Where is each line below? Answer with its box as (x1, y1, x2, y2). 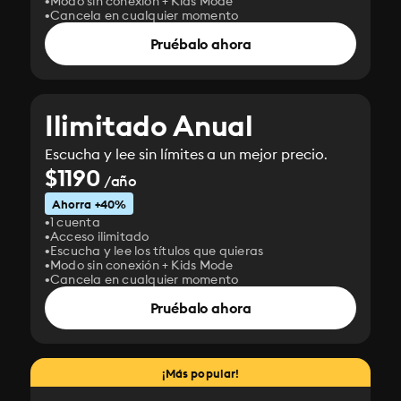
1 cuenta (50, 214, 100, 230)
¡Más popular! (161, 366, 240, 380)
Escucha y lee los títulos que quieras (50, 243, 264, 259)
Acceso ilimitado (50, 228, 149, 244)
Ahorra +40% (52, 197, 126, 211)
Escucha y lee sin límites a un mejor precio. (45, 145, 328, 163)
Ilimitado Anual (45, 107, 253, 144)
